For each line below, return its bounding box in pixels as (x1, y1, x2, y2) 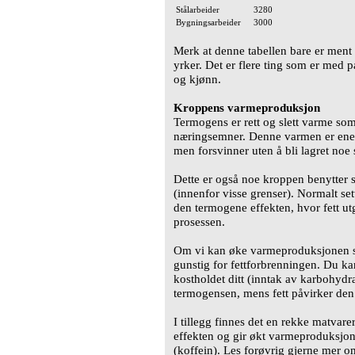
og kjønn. (174, 72, 221, 86)
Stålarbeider (176, 5, 219, 15)
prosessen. (174, 215, 225, 229)
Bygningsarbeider (176, 17, 241, 28)
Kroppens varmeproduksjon (174, 101, 320, 115)
